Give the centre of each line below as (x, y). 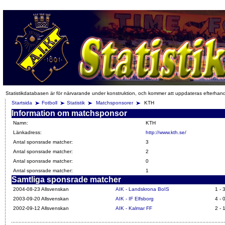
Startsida (22, 103)
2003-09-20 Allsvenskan (41, 199)
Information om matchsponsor (69, 113)
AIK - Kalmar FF (134, 208)
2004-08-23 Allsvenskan (41, 189)
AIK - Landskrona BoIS (142, 189)
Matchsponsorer (115, 103)
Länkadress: (27, 132)
